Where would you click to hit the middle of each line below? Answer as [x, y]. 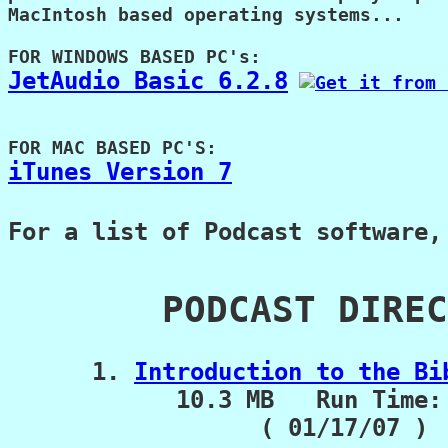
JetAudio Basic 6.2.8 [148, 81]
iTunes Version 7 [120, 172]
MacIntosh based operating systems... [206, 14]
